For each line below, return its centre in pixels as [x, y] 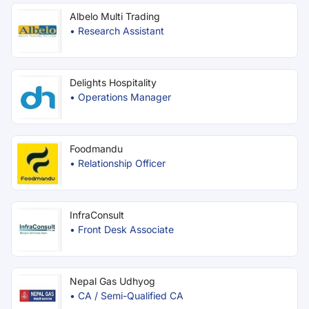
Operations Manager [124, 97]
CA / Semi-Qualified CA [131, 296]
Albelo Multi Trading [115, 16]
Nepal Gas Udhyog [112, 281]
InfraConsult [97, 215]
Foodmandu [96, 149]
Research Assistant [121, 31]
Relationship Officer [122, 163]
